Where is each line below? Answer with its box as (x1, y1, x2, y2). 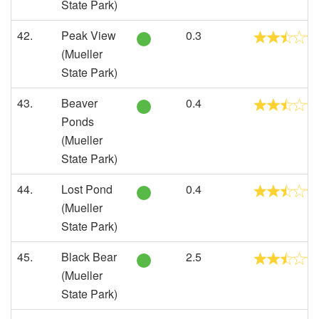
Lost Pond (61, 181, 113, 197)
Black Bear (61, 249, 117, 265)
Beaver (61, 95, 98, 111)
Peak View (61, 27, 116, 43)
